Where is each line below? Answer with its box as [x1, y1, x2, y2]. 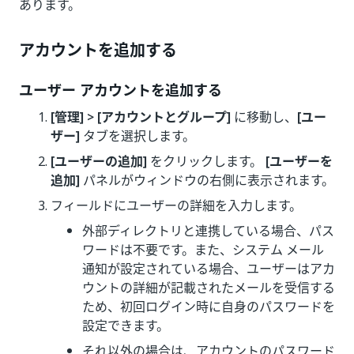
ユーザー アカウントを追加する [19, 80, 222, 101]
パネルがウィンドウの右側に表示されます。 [80, 171, 334, 190]
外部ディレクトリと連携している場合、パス [82, 221, 334, 240]
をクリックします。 [147, 152, 265, 171]
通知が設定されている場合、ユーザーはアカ [82, 259, 335, 278]
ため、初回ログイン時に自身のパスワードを [82, 297, 335, 316]
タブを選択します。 [80, 126, 195, 145]
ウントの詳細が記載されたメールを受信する [82, 278, 335, 297]
